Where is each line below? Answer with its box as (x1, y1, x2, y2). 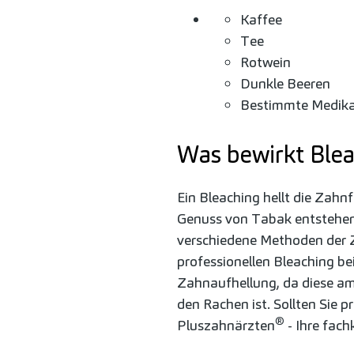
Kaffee (240, 9, 282, 28)
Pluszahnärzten (177, 316, 275, 335)
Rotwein (240, 52, 291, 71)
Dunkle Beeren (240, 73, 330, 92)
